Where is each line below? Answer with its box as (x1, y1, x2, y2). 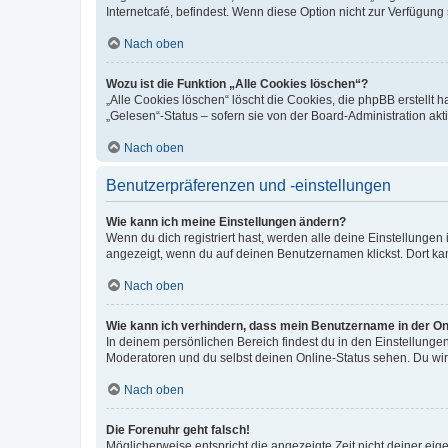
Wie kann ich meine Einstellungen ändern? (106, 214, 346, 229)
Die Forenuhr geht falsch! (106, 422, 250, 437)
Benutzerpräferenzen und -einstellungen (106, 176, 391, 194)
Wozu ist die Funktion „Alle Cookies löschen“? (106, 76, 368, 91)
